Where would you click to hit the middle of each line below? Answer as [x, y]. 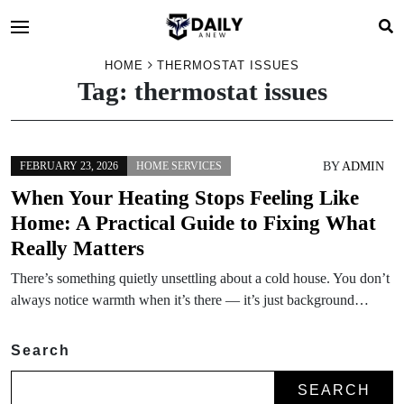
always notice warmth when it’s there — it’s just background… [190, 300]
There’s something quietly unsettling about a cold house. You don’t [200, 278]
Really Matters [78, 248]
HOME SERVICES [179, 166]
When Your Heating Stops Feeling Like [185, 197]
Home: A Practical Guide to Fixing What [193, 223]
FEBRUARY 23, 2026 [69, 166]
